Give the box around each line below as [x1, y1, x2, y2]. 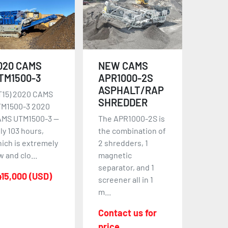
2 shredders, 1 [98, 137, 149, 148]
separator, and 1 [98, 162, 155, 172]
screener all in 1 [98, 174, 154, 184]
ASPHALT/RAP [98, 83, 164, 96]
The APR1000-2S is [98, 113, 165, 123]
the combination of [98, 125, 166, 135]
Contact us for [98, 207, 157, 218]
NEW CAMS [98, 59, 149, 72]
